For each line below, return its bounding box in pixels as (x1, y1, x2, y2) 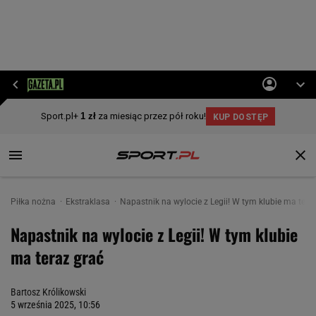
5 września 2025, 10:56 (11, 299, 100, 310)
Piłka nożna (11, 197, 58, 207)
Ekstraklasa (66, 197, 112, 207)
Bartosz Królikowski (11, 286, 86, 298)
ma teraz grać (11, 244, 104, 269)
